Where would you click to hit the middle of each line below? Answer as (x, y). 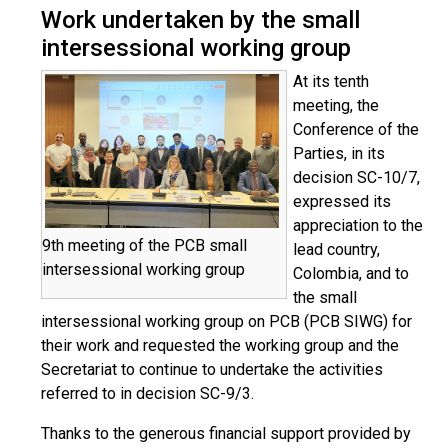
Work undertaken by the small (200, 20)
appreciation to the (358, 225)
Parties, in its (339, 153)
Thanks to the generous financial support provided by (226, 433)
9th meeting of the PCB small (144, 245)
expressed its (342, 201)
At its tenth (331, 81)
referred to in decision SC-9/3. (147, 393)
